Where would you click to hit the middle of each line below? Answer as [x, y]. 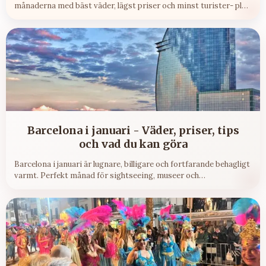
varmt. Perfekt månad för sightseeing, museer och [107, 176]
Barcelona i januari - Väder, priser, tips [133, 131]
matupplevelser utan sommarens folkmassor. [97, 187]
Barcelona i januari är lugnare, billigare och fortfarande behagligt [132, 164]
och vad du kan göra [133, 144]
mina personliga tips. [53, 17]
